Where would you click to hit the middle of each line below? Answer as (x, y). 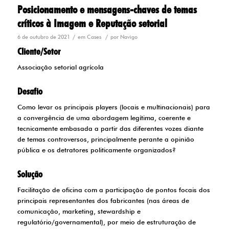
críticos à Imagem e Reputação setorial (92, 23)
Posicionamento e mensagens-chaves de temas (107, 9)
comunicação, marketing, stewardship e (79, 211)
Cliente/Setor (39, 51)
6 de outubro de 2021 (43, 37)
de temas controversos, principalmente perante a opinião (106, 139)
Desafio (30, 91)
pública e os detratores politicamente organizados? (96, 150)
